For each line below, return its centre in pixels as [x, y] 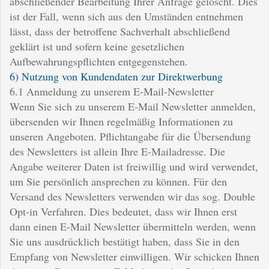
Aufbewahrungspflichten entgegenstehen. [99, 61]
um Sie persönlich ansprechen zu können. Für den [118, 181]
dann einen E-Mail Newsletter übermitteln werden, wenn [133, 226]
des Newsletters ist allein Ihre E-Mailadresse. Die [117, 151]
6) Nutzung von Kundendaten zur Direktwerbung [116, 76]
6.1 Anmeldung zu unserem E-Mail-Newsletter [112, 91]
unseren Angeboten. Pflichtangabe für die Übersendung [130, 136]
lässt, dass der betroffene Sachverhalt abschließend [120, 31]
